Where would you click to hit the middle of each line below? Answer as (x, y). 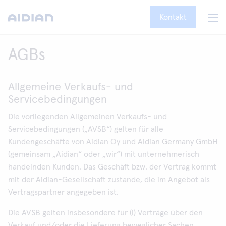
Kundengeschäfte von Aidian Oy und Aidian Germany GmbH (113, 142)
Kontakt (173, 17)
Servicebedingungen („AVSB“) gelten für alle (86, 129)
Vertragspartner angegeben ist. (63, 192)
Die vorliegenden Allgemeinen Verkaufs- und (88, 117)
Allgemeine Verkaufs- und (71, 87)
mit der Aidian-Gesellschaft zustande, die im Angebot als (109, 180)
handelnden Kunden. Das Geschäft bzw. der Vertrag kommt (112, 167)
